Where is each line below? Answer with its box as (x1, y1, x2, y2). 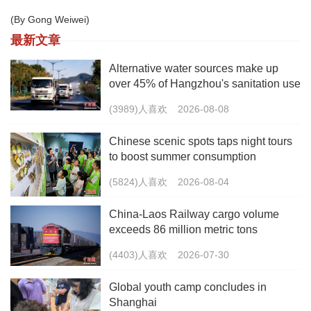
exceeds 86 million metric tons (109, 224, 258, 235)
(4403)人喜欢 (109, 249, 167, 260)
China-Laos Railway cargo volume (109, 208, 279, 220)
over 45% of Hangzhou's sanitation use (109, 78, 301, 90)
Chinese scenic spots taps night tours (109, 135, 292, 147)
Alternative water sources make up (109, 62, 278, 74)
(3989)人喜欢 (109, 103, 167, 115)
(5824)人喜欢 (109, 176, 167, 187)
